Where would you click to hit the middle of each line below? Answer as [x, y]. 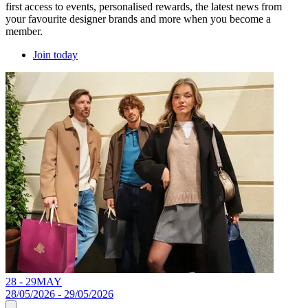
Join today [55, 54]
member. [27, 31]
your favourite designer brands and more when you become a [138, 19]
